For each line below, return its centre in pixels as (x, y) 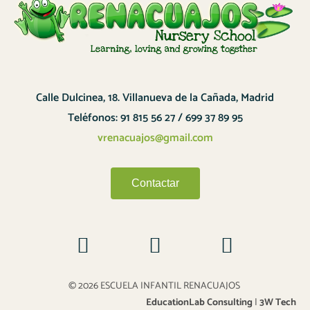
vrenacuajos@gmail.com (155, 138)
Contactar (155, 183)
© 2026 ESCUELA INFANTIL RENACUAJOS (154, 286)
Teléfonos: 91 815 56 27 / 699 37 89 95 (155, 118)
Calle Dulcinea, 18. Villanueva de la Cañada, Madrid (155, 98)
